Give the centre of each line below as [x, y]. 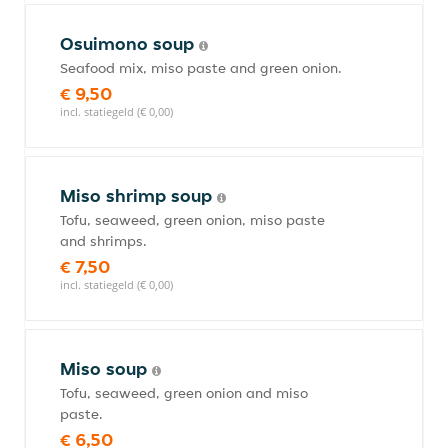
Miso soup [106, 368]
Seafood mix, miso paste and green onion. [201, 68]
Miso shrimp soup [138, 195]
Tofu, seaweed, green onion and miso [184, 393]
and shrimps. [103, 241]
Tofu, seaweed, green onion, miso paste [192, 220]
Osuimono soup [129, 43]
